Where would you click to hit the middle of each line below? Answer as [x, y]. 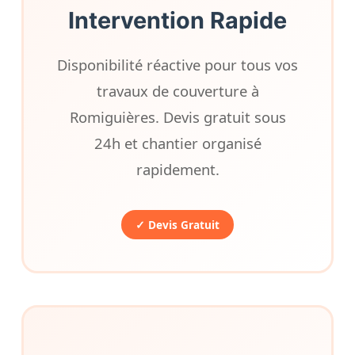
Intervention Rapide [177, 21]
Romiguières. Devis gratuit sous [177, 117]
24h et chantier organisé [177, 143]
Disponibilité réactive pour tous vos [177, 65]
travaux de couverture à [177, 91]
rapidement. [177, 170]
